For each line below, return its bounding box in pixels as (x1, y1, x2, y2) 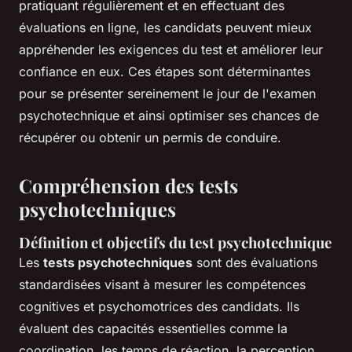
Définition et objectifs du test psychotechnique (19, 232, 332, 252)
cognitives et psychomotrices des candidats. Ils (19, 298, 299, 314)
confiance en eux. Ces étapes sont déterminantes (19, 63, 310, 79)
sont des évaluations (192, 254, 317, 270)
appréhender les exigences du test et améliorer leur (19, 41, 323, 57)
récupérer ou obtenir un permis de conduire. (19, 129, 281, 145)
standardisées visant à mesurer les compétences (19, 276, 306, 292)
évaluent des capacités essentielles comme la (19, 320, 288, 336)
